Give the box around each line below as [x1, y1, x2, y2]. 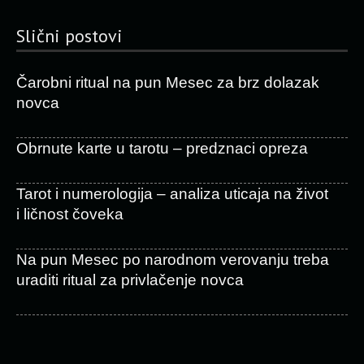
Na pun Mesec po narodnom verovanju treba [16, 251, 329, 268]
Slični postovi [16, 24, 123, 47]
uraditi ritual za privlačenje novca [16, 271, 244, 288]
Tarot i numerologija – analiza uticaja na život [16, 185, 328, 202]
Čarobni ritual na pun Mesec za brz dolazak [16, 74, 319, 91]
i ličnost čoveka [16, 206, 123, 223]
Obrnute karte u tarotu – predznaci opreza [16, 140, 308, 157]
